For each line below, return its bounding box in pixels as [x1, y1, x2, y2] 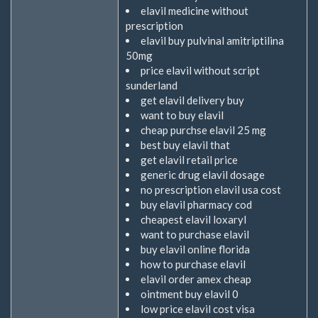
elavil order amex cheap [141, 273, 251, 285]
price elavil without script [141, 64, 260, 77]
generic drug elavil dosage [141, 168, 265, 181]
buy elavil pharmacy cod [141, 198, 252, 211]
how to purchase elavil [141, 258, 246, 270]
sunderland [126, 79, 177, 92]
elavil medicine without [141, 4, 248, 17]
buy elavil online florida [141, 243, 250, 256]
